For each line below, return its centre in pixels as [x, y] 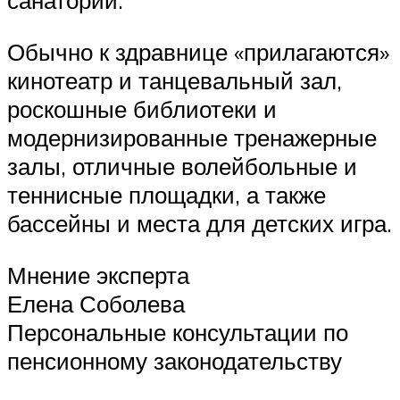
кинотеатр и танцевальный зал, [175, 80]
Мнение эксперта [98, 275]
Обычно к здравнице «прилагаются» [198, 51]
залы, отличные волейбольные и [182, 166]
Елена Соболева [96, 303]
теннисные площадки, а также [167, 194]
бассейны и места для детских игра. [200, 223]
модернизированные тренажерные [192, 137]
